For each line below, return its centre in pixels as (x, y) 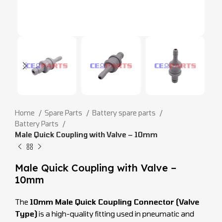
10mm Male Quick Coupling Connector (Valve (114, 202)
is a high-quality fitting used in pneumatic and (116, 214)
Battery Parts (37, 124)
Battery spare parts (125, 113)
